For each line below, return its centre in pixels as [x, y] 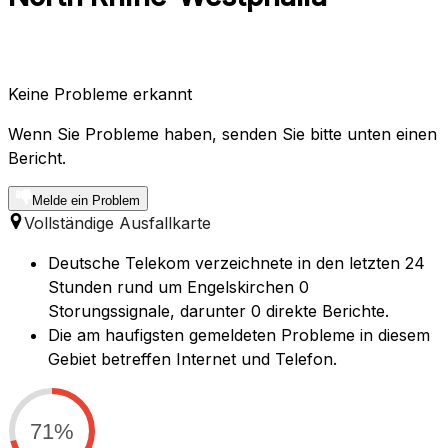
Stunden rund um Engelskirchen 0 [178, 287]
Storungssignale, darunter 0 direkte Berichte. [218, 311]
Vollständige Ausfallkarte [117, 223]
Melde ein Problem [86, 201]
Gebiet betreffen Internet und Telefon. [192, 359]
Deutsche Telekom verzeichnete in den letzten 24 [236, 263]
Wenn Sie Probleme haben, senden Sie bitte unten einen [222, 134]
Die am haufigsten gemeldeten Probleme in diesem [239, 335]
